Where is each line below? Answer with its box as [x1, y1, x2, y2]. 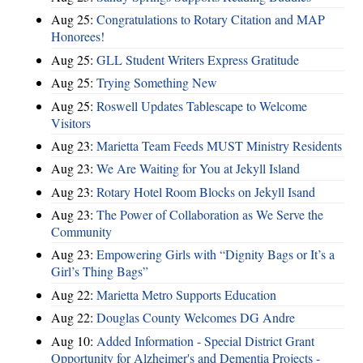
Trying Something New [96, 74, 217, 92]
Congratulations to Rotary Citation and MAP [96, 11, 325, 28]
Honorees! [51, 28, 105, 45]
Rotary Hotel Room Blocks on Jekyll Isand [96, 182, 315, 200]
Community [51, 223, 112, 241]
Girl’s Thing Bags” [51, 263, 148, 280]
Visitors [51, 113, 91, 131]
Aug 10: [51, 331, 96, 349]
